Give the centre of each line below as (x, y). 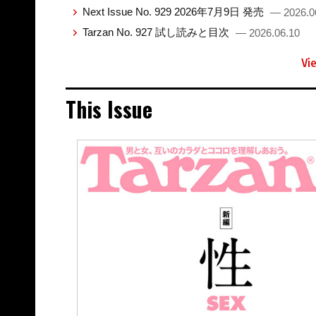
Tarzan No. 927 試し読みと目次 (157, 32)
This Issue (109, 109)
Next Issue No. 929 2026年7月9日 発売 (174, 12)
